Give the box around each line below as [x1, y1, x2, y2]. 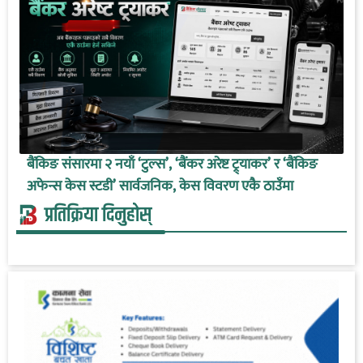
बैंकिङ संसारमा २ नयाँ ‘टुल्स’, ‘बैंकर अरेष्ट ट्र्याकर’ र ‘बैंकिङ [26, 152, 318, 177]
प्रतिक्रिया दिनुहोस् [45, 199, 152, 231]
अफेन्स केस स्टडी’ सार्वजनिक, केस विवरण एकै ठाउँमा [26, 173, 293, 199]
